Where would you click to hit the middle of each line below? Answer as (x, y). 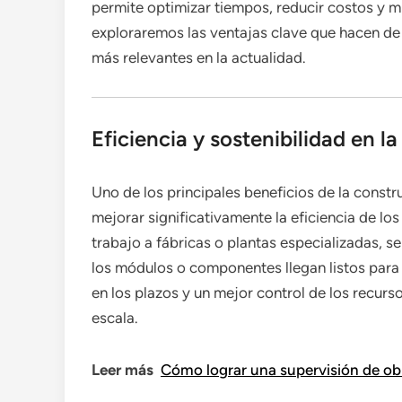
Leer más (122, 370)
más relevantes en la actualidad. (199, 57)
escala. (115, 318)
